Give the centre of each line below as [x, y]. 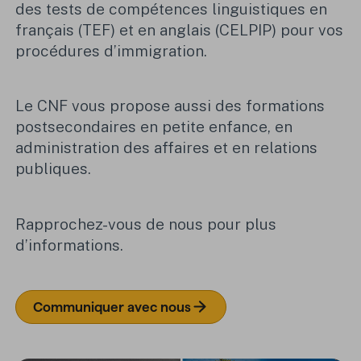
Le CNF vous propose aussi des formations [170, 106]
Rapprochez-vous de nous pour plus [146, 224]
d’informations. [70, 245]
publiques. [54, 169]
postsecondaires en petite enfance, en [154, 127]
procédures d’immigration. [114, 50]
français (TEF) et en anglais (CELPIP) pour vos [180, 29]
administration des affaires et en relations [167, 148]
